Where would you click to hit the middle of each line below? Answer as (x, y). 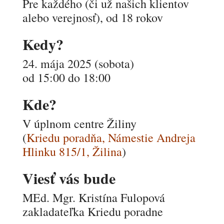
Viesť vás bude (69, 178)
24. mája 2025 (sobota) (78, 63)
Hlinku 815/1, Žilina (72, 151)
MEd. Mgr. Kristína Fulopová (93, 197)
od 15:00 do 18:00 (66, 77)
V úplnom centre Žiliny (79, 123)
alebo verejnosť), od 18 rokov (92, 17)
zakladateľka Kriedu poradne (92, 211)
